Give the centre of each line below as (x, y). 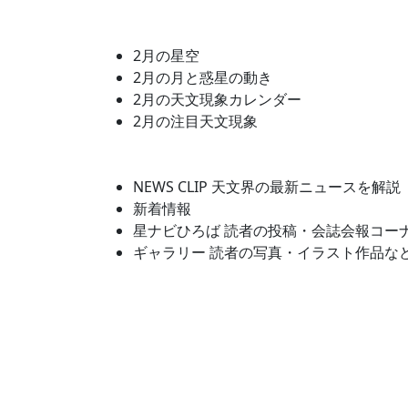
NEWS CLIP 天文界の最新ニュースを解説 (267, 187)
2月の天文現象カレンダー (217, 100)
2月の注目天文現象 (195, 122)
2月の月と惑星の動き (203, 78)
